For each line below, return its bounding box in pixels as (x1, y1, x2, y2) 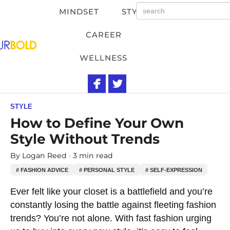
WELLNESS (80, 53, 128, 63)
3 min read (73, 150, 113, 160)
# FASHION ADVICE (15, 166, 68, 173)
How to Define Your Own (10, 114, 184, 131)
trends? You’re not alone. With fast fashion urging (10, 213, 212, 223)
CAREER (85, 30, 122, 40)
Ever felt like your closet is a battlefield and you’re (10, 186, 213, 197)
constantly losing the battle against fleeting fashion (10, 199, 216, 210)
